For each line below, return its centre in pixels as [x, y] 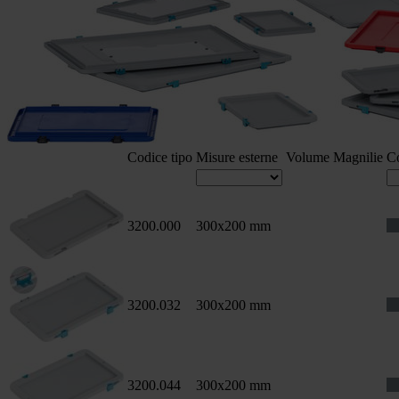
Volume [308, 157]
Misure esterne [237, 157]
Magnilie [358, 157]
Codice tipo [160, 157]
